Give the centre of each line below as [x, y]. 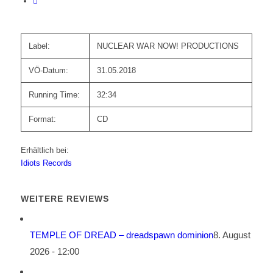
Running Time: [54, 95]
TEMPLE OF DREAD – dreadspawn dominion [121, 235]
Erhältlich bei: [44, 151]
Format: [42, 119]
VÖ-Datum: [48, 71]
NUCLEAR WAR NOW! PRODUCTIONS [168, 46]
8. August [232, 235]
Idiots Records [46, 163]
